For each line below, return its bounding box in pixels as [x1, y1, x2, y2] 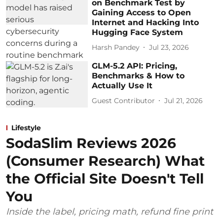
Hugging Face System [92, 28, 184, 37]
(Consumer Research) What [6, 152, 205, 169]
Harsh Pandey [92, 42, 140, 52]
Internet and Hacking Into [92, 18, 199, 27]
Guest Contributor [92, 96, 155, 105]
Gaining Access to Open [92, 8, 191, 17]
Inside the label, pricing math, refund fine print [6, 206, 213, 217]
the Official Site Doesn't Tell [6, 170, 204, 187]
